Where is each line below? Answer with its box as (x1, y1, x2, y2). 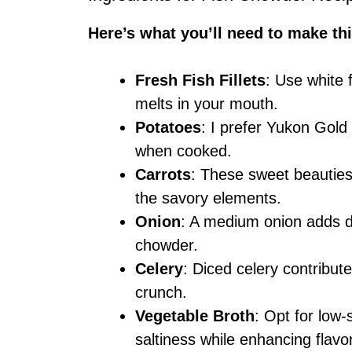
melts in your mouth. (135, 94, 278, 112)
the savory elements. (135, 189, 281, 207)
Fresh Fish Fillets (135, 71, 266, 89)
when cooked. (135, 141, 232, 159)
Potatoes (135, 118, 201, 136)
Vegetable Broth (135, 306, 255, 324)
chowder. (135, 236, 198, 254)
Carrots (135, 165, 191, 183)
